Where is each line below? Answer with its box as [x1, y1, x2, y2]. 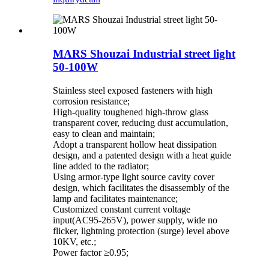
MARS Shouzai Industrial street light [53, 47, 235, 60]
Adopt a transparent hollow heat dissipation [53, 139, 217, 150]
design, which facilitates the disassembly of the [53, 182, 229, 193]
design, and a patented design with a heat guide [53, 150, 231, 160]
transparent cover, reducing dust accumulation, [53, 117, 228, 128]
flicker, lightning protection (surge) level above [53, 225, 229, 236]
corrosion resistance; [53, 95, 130, 106]
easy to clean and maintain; [53, 128, 155, 139]
